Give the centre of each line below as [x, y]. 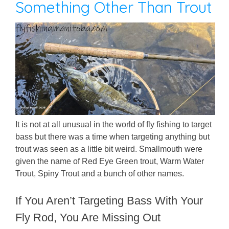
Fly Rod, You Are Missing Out [88, 218]
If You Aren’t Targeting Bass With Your [109, 201]
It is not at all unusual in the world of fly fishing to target [114, 125]
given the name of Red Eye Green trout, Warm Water [110, 162]
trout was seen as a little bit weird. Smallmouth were [109, 149]
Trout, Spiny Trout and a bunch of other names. [100, 174]
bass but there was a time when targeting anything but [113, 137]
